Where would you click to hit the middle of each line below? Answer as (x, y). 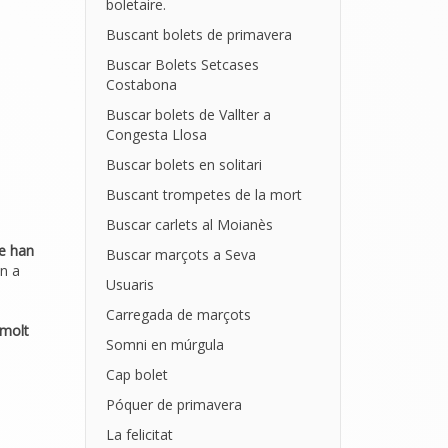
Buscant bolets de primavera (198, 34)
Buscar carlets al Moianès (189, 224)
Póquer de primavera (173, 404)
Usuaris (129, 284)
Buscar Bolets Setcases (182, 64)
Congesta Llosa (156, 134)
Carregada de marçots (178, 314)
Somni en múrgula (164, 344)
